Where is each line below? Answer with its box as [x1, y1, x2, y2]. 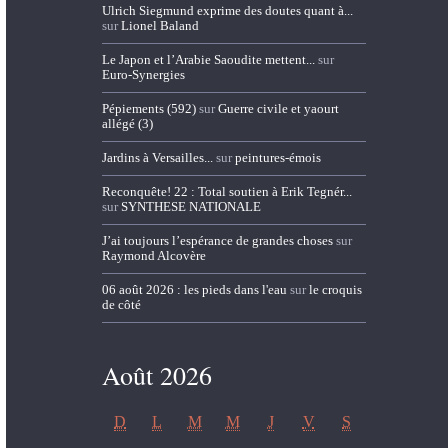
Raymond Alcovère [101, 248, 206, 264]
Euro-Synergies [101, 66, 185, 82]
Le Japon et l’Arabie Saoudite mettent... [101, 51, 315, 67]
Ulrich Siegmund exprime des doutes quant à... [101, 2, 353, 18]
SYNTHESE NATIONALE [120, 199, 261, 215]
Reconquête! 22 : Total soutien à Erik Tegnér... [101, 184, 352, 200]
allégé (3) [101, 115, 153, 131]
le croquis [308, 282, 362, 298]
